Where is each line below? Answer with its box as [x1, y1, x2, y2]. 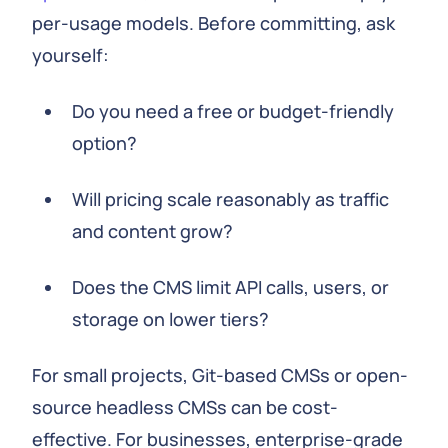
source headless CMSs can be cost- [32, 395, 338, 419]
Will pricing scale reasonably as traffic [72, 187, 389, 211]
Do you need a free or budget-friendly [72, 99, 394, 123]
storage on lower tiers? [72, 307, 269, 331]
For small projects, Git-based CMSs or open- [32, 363, 408, 387]
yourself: [32, 43, 109, 67]
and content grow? [72, 219, 233, 243]
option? [72, 131, 137, 155]
